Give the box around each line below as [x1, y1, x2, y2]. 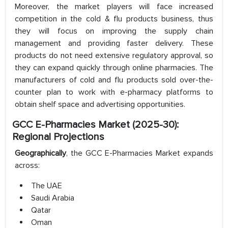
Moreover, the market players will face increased [15, 2, 213, 12]
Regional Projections [12, 131, 104, 144]
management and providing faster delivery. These [15, 38, 213, 49]
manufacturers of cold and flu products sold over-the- [15, 75, 213, 85]
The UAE [31, 181, 62, 191]
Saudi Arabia [31, 193, 74, 204]
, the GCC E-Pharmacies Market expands [66, 148, 213, 159]
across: [15, 160, 40, 171]
